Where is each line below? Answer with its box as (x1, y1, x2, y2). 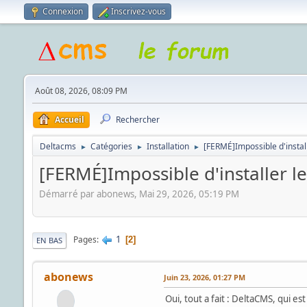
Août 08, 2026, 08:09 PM (34, 85, 127, 97)
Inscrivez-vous (110, 5, 166, 17)
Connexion (42, 5, 83, 17)
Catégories (90, 140, 132, 152)
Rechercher (115, 114, 160, 125)
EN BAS (36, 234, 62, 245)
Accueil (54, 114, 84, 125)
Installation (146, 140, 189, 152)
